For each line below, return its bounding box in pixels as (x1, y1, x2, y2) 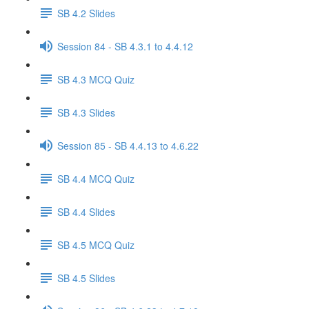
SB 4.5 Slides (57, 270, 115, 285)
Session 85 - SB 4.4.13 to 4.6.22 (57, 138, 199, 152)
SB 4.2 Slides (57, 6, 115, 20)
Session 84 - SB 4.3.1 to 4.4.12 (57, 39, 193, 53)
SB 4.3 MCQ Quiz (57, 72, 134, 86)
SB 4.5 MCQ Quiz (57, 237, 134, 252)
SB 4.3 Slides (57, 105, 115, 119)
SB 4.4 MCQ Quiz (57, 171, 134, 186)
